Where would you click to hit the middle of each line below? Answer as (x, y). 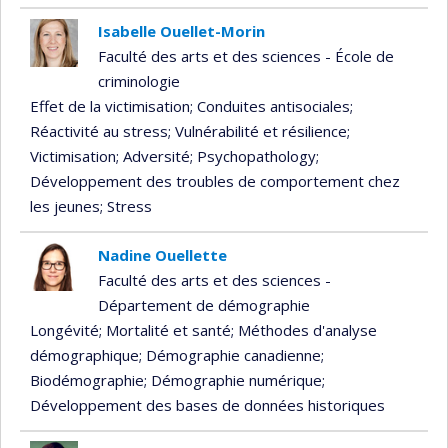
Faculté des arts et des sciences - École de (245, 55)
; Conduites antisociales (270, 105)
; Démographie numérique (233, 379)
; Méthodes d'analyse (304, 329)
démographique (84, 354)
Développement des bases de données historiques (207, 404)
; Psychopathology (253, 155)
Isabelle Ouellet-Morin (181, 30)
